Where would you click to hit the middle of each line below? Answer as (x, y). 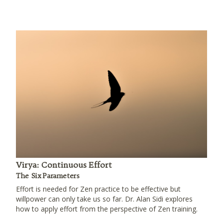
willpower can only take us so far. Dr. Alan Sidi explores (104, 199)
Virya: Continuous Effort (64, 165)
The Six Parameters (48, 176)
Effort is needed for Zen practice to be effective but (98, 189)
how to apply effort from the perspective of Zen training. (107, 209)
